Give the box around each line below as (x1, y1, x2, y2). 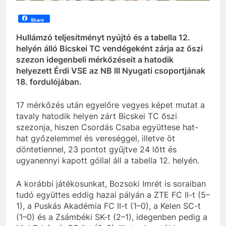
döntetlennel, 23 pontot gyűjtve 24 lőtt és (16, 144, 177, 154)
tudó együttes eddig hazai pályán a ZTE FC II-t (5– (16, 189, 210, 200)
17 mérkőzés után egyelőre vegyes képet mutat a (16, 99, 205, 110)
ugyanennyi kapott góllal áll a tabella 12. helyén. (16, 155, 199, 165)
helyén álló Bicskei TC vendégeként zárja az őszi (16, 43, 203, 53)
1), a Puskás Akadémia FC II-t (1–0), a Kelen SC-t (16, 200, 201, 211)
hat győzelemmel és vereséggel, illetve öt (16, 133, 175, 143)
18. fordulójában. (16, 76, 82, 87)
